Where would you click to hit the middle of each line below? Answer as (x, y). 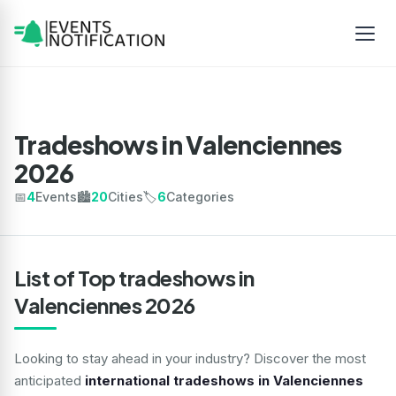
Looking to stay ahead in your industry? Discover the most (190, 358)
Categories (200, 197)
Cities (126, 197)
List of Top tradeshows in (135, 278)
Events (56, 197)
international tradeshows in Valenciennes (224, 381)
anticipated (49, 381)
